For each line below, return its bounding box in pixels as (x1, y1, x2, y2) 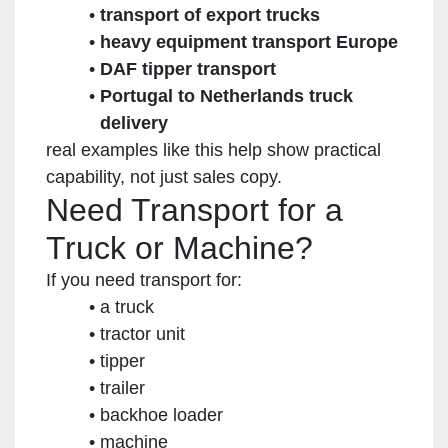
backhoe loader (99, 404, 223, 425)
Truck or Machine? (46, 229, 313, 266)
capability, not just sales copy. (46, 166, 282, 187)
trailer (99, 377, 145, 398)
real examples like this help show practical (46, 139, 381, 160)
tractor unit (99, 323, 185, 344)
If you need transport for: (46, 269, 242, 290)
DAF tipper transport (99, 58, 276, 79)
